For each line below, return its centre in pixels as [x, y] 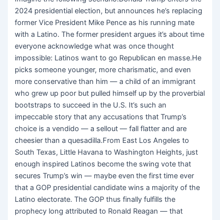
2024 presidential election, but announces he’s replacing [109, 11]
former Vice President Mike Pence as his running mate [105, 23]
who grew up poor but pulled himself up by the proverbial [110, 94]
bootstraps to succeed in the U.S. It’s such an [91, 105]
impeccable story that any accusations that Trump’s [101, 117]
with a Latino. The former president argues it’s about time [110, 35]
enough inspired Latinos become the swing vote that [103, 164]
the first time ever [165, 176]
